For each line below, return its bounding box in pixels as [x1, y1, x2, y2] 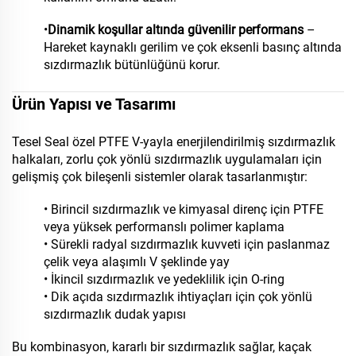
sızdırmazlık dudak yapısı [44, 307, 186, 323]
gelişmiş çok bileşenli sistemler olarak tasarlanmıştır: [12, 169, 308, 185]
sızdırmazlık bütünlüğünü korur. [44, 57, 220, 73]
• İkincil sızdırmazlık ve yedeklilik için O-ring [44, 272, 284, 288]
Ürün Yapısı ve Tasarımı [12, 95, 176, 114]
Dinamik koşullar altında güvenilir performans [48, 22, 307, 38]
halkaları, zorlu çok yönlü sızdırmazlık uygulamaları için [12, 152, 322, 168]
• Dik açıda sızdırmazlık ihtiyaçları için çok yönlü [44, 289, 312, 305]
